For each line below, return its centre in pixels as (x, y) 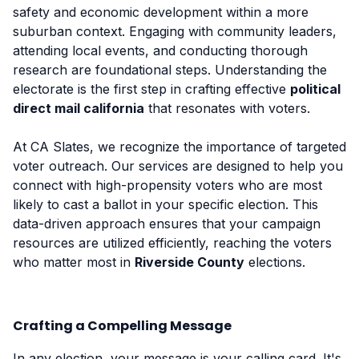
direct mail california (79, 108)
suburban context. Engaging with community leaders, (175, 31)
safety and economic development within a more (161, 12)
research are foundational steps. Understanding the (170, 69)
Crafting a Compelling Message (122, 325)
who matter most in (74, 262)
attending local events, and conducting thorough (160, 50)
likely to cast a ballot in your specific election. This (165, 204)
